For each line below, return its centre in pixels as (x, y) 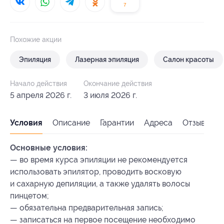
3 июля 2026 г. (110, 95)
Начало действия (38, 84)
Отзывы (196, 123)
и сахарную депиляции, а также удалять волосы (100, 184)
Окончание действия (118, 84)
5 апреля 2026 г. (41, 95)
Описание (71, 123)
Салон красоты (188, 60)
